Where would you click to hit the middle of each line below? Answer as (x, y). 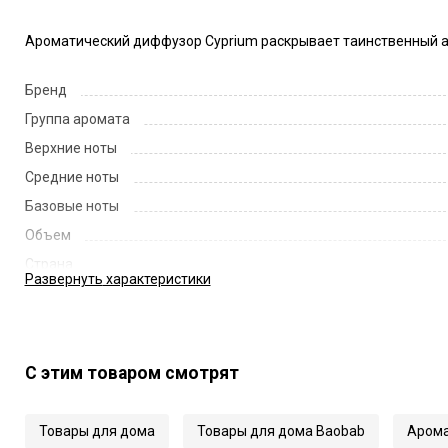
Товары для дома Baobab (280, 430)
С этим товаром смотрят (131, 372)
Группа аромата (77, 119)
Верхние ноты (70, 148)
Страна (48, 264)
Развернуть (63, 278)
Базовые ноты (71, 206)
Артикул (51, 322)
